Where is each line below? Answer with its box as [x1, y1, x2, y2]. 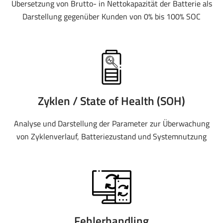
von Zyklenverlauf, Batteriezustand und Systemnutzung [16, 130, 207, 142]
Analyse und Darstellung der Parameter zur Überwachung [13, 117, 210, 129]
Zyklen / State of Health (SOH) [38, 92, 185, 110]
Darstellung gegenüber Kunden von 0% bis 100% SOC [22, 10, 201, 22]
